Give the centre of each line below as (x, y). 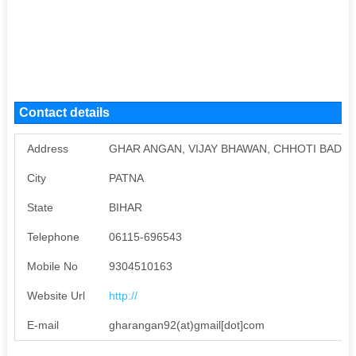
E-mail (43, 325)
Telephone (53, 236)
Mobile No (52, 266)
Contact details (64, 112)
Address (47, 148)
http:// (123, 295)
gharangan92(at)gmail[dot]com (186, 325)
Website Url (56, 295)
